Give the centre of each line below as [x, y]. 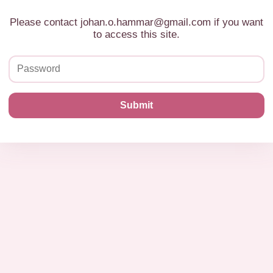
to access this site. [136, 34]
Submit [136, 105]
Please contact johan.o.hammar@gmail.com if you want [136, 22]
